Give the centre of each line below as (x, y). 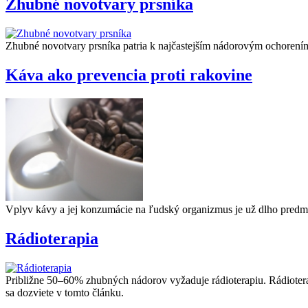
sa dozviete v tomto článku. (66, 292)
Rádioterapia (52, 238)
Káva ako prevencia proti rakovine (129, 75)
